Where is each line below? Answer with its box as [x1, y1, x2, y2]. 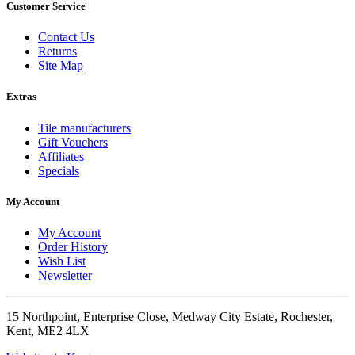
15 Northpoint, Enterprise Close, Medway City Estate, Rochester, [6, 309, 333, 323]
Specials [38, 163, 79, 177]
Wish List [38, 254, 86, 268]
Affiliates [38, 149, 84, 163]
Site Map [38, 59, 83, 73]
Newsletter [38, 268, 92, 282]
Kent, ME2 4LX [6, 323, 90, 338]
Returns [38, 44, 77, 59]
